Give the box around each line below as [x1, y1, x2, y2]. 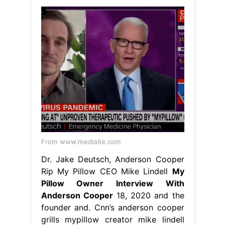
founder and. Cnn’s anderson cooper [41, 202, 184, 213]
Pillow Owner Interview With [41, 178, 184, 189]
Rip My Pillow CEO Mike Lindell [41, 166, 172, 177]
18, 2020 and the [113, 190, 184, 201]
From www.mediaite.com [41, 138, 121, 146]
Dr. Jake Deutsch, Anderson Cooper [41, 154, 184, 165]
